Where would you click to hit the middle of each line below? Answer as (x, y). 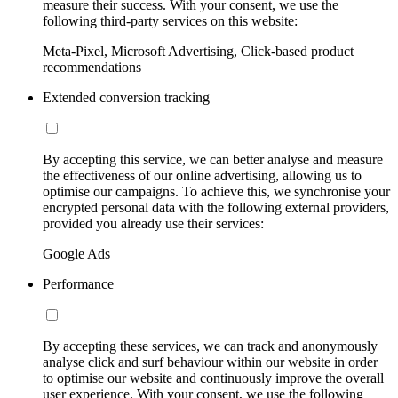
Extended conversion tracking (126, 97)
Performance (78, 283)
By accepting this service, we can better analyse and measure (213, 159)
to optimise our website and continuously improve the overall (213, 378)
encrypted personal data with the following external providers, (216, 207)
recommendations (92, 67)
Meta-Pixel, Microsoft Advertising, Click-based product (198, 51)
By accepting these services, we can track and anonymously (210, 346)
